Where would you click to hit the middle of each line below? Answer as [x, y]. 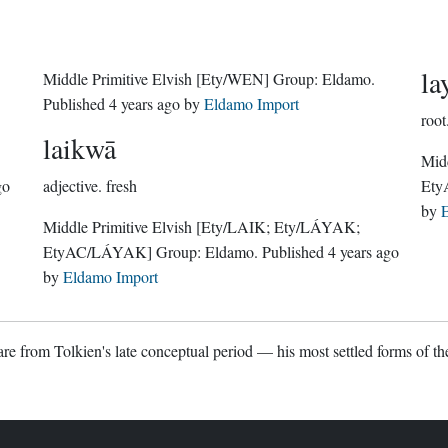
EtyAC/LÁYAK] [98, 251]
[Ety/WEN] [233, 78]
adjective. [73, 185]
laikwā [80, 148]
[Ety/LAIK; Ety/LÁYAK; [278, 226]
